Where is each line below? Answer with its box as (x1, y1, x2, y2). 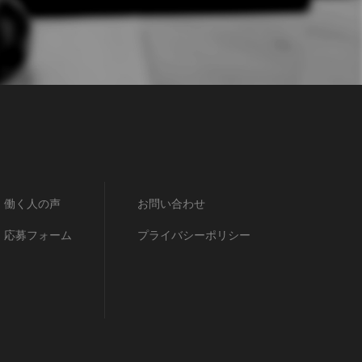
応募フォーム (4, 229, 72, 242)
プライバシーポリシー (137, 229, 250, 242)
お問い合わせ (137, 197, 205, 210)
